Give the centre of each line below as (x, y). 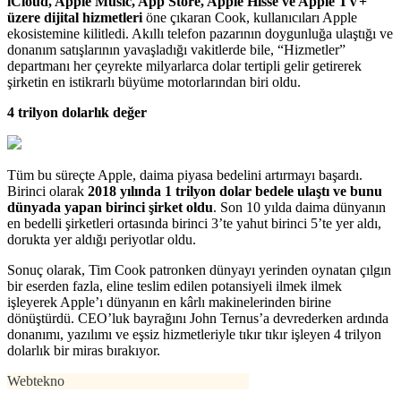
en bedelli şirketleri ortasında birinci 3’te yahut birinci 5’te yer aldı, (194, 223)
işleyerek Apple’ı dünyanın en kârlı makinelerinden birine (169, 302)
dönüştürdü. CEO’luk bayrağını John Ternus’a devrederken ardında (198, 318)
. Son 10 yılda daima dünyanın (299, 207)
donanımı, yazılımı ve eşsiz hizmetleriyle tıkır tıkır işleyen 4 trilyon (194, 334)
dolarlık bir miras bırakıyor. (84, 350)
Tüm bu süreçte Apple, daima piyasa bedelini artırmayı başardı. (185, 175)
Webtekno (36, 380)
